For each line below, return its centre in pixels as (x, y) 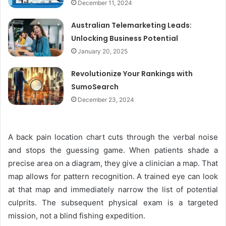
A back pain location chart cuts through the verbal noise (113, 137)
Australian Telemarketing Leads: (132, 25)
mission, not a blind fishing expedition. (77, 216)
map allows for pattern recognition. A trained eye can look (113, 177)
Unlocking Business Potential (125, 39)
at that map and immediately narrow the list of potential (113, 190)
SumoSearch (95, 87)
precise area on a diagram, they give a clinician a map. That (113, 163)
